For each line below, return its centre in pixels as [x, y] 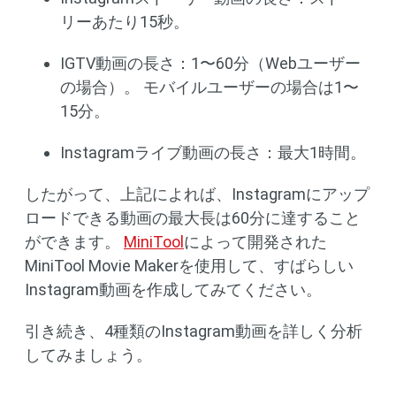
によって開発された [255, 242]
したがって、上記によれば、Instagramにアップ [197, 194]
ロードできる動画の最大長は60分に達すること [193, 218]
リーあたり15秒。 [125, 22]
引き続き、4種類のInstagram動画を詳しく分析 [194, 331]
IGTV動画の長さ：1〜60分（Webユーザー [210, 63]
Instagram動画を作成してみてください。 [173, 289]
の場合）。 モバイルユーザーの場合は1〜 [209, 87]
